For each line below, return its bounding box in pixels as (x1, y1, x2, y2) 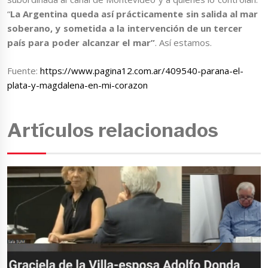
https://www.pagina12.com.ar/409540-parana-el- (40, 64, 244, 77)
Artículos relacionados (7, 118, 219, 142)
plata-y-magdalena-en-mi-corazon (7, 78, 148, 91)
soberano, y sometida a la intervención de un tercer (7, 22, 243, 35)
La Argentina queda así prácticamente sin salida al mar (10, 8, 258, 20)
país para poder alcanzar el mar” (7, 36, 155, 49)
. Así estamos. (154, 36, 212, 49)
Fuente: (7, 64, 41, 77)
